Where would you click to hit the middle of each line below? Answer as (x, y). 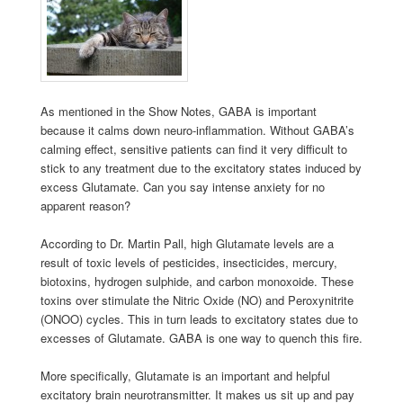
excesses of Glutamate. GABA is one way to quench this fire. (201, 337)
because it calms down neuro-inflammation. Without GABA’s (197, 130)
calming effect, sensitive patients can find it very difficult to (193, 148)
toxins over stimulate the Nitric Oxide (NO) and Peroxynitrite (197, 300)
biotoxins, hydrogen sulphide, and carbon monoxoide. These (197, 281)
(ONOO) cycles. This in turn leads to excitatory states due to (199, 318)
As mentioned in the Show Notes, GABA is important (178, 111)
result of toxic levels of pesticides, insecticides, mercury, (188, 262)
